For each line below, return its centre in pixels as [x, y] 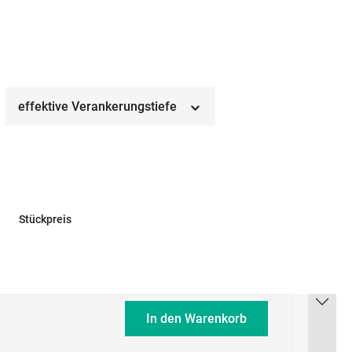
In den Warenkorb [197, 319]
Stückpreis [45, 219]
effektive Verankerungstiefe [99, 106]
